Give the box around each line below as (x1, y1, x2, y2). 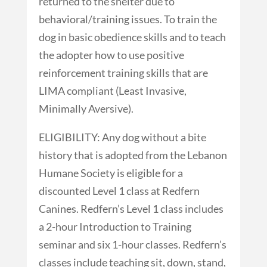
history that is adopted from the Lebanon (38, 148, 227, 162)
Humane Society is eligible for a (38, 166, 183, 179)
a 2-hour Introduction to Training (38, 219, 191, 233)
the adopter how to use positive (38, 48, 184, 61)
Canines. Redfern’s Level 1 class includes (38, 201, 223, 215)
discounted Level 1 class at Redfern (38, 184, 200, 197)
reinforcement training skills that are (38, 66, 208, 79)
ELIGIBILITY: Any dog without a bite (38, 130, 206, 144)
